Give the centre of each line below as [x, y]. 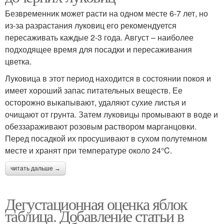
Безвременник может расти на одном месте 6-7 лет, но [106, 13]
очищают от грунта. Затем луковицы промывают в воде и [111, 114]
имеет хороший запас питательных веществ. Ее [94, 90]
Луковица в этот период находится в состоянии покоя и [108, 78]
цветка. [18, 61]
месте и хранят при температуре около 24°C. [88, 150]
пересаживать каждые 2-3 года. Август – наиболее [99, 37]
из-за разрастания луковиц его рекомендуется [91, 25]
